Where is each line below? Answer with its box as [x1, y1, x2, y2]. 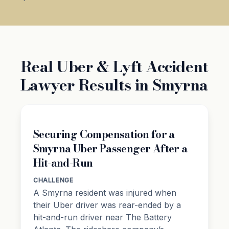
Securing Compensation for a [33, 126, 175, 142]
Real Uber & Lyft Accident [20, 54, 209, 78]
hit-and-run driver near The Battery [33, 212, 172, 222]
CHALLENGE [33, 176, 74, 184]
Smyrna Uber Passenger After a [33, 140, 188, 156]
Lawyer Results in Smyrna [20, 73, 208, 97]
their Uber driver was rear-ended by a [33, 199, 181, 210]
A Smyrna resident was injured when [33, 187, 176, 198]
